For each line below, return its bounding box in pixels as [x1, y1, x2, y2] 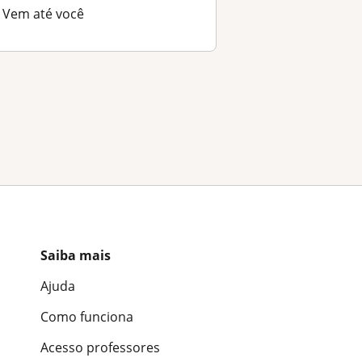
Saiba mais [40, 246, 111, 265]
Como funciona [40, 308, 133, 326]
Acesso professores [40, 339, 160, 357]
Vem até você [2, 4, 84, 23]
